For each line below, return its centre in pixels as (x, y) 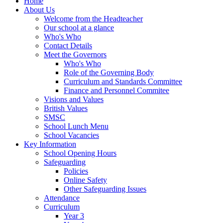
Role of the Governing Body (109, 72)
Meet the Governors (75, 54)
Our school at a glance (79, 27)
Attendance (62, 198)
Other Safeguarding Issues (105, 189)
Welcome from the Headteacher (93, 18)
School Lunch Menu (76, 126)
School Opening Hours (80, 153)
